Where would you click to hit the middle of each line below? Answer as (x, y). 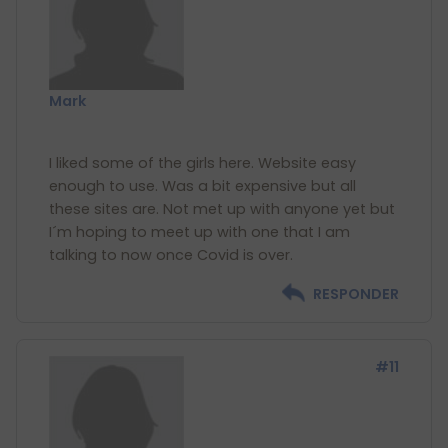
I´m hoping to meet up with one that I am (199, 232)
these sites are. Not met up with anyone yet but (222, 209)
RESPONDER (356, 294)
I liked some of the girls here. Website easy (202, 163)
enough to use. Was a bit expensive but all (202, 186)
